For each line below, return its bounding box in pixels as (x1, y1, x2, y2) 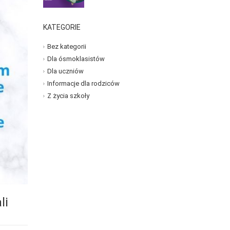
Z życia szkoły (47, 92, 89, 100)
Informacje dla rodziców (47, 80, 120, 88)
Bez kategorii (47, 43, 86, 51)
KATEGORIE (43, 23, 81, 31)
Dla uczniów (47, 67, 84, 75)
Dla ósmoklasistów (47, 55, 105, 63)
